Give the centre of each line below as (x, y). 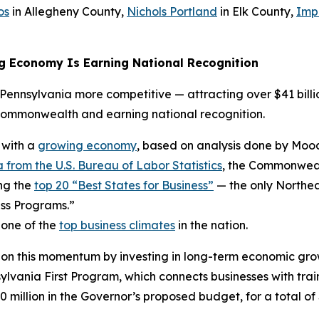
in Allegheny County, (68, 11)
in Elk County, (257, 11)
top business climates (117, 225)
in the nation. (211, 225)
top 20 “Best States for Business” (124, 185)
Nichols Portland (172, 11)
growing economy (87, 145)
